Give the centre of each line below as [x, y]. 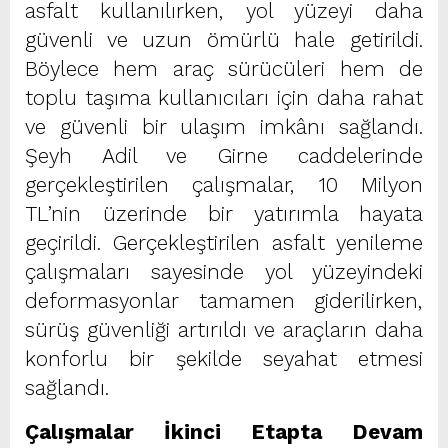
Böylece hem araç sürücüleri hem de [224, 68]
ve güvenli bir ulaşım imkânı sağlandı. [224, 126]
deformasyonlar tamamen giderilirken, [224, 300]
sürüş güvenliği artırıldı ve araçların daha [224, 329]
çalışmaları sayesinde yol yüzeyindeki [224, 271]
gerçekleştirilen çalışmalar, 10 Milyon [224, 184]
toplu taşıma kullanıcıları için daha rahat [224, 97]
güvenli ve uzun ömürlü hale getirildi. [224, 39]
